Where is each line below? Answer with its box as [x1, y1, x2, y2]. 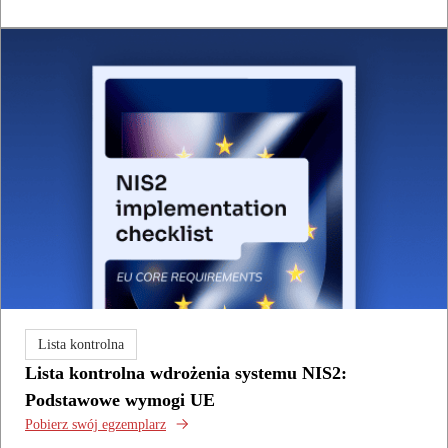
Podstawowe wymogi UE [25, 389, 215, 410]
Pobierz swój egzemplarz [25, 416, 166, 432]
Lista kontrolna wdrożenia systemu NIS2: [25, 362, 347, 383]
